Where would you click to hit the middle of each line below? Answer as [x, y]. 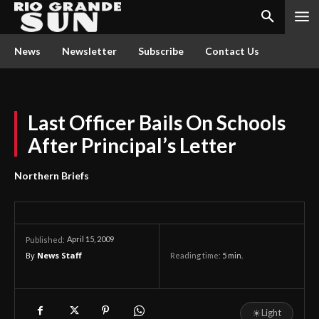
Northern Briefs [52, 176]
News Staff [59, 255]
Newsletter [89, 51]
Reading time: [196, 256]
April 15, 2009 [90, 239]
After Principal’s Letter [132, 145]
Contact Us [232, 51]
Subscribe [161, 51]
